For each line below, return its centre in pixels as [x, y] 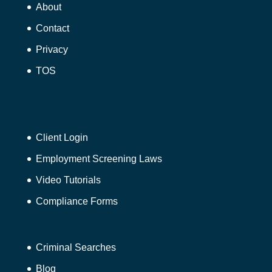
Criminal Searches [76, 248]
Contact [52, 28]
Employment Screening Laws [99, 159]
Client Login [62, 138]
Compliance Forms [76, 202]
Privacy [52, 49]
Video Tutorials [68, 180]
